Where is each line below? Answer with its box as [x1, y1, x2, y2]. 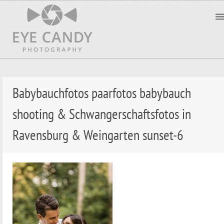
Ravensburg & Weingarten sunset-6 [12, 125, 184, 144]
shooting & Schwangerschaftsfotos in [12, 104, 191, 123]
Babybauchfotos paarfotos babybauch [12, 83, 191, 102]
